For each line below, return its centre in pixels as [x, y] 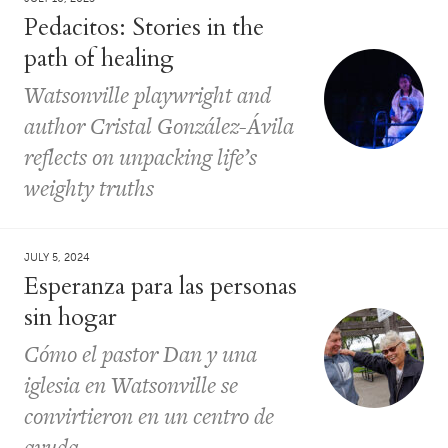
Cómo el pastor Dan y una [140, 353]
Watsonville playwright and [147, 94]
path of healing [99, 58]
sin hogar [70, 317]
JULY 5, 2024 [57, 257]
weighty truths [89, 187]
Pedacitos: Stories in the [144, 27]
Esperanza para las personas [160, 286]
